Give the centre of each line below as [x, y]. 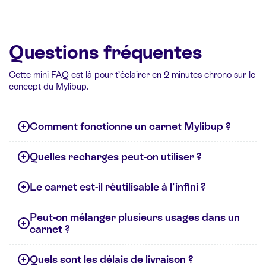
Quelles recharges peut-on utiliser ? [116, 156]
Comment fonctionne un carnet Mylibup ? [130, 126]
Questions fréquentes [105, 52]
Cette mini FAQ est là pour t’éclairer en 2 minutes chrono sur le [132, 74]
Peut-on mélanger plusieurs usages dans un [135, 217]
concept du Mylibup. [49, 86]
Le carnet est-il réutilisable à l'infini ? [118, 186]
